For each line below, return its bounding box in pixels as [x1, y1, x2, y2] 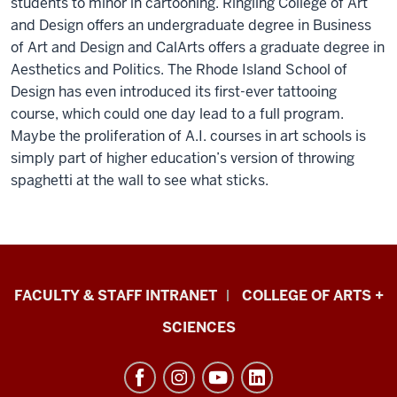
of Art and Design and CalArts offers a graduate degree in [11, 38, 385, 58]
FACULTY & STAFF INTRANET [13, 286, 217, 306]
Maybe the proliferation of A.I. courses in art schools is [11, 127, 366, 146]
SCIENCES [161, 318, 236, 338]
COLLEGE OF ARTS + [241, 286, 384, 306]
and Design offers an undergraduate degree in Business [11, 16, 371, 35]
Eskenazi [10, 276, 110, 307]
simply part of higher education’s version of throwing [11, 149, 354, 168]
